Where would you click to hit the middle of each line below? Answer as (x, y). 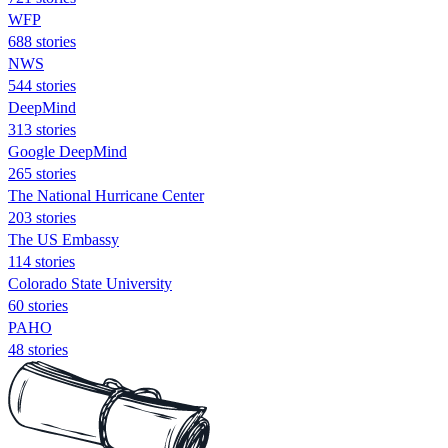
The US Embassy (63, 239)
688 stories (42, 41)
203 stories (42, 217)
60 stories (38, 305)
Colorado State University (90, 283)
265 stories (42, 173)
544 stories (42, 85)
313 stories (42, 129)
